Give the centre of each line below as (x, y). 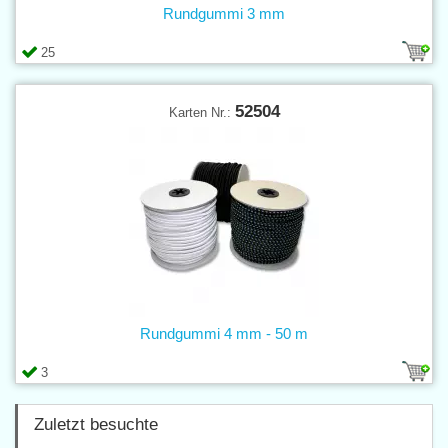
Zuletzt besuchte (96, 424)
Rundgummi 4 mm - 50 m (224, 333)
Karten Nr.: (201, 112)
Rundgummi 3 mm (224, 13)
